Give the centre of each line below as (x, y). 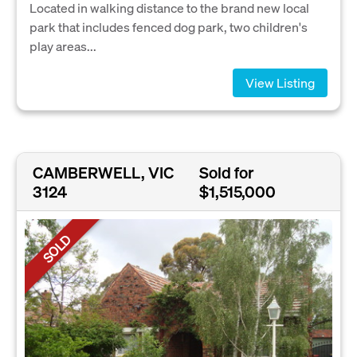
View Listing (280, 83)
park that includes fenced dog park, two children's (169, 27)
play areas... (63, 46)
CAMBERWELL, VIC (103, 172)
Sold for (226, 172)
